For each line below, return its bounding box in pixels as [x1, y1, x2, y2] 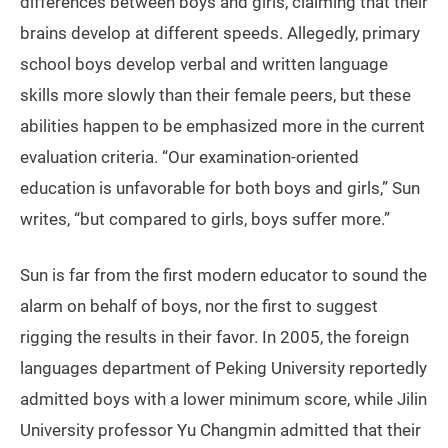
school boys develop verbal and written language [20, 54, 388, 75]
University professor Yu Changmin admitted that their [20, 420, 421, 441]
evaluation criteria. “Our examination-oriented [20, 147, 359, 168]
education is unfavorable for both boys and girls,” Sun [20, 178, 420, 199]
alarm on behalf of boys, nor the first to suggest [20, 296, 378, 317]
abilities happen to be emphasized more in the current [20, 116, 425, 137]
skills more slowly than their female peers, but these [20, 85, 411, 106]
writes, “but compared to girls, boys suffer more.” [20, 209, 390, 230]
